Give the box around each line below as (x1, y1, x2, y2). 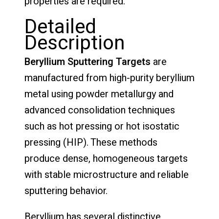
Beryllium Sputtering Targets (24, 54, 151, 69)
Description (24, 28, 125, 58)
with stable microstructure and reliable (24, 167, 189, 182)
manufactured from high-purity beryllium (24, 70, 195, 85)
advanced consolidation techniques (24, 103, 175, 117)
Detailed (24, 12, 96, 42)
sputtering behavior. (24, 183, 108, 198)
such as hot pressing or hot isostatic (24, 119, 179, 133)
